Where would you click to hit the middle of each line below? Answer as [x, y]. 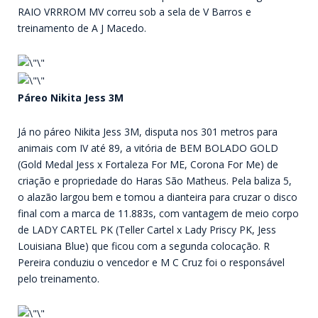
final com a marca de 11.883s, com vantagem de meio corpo [158, 213]
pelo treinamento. [59, 278]
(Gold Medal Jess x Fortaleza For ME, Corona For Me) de [148, 164]
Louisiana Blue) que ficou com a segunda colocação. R [144, 246]
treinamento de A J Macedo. [82, 28]
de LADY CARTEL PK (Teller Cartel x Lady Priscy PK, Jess [147, 229]
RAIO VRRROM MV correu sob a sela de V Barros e [135, 12]
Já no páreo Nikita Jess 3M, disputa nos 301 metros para [148, 131]
